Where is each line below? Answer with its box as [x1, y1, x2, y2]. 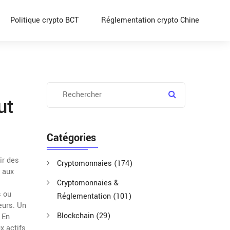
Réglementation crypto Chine [101, 15, 199, 26]
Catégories [47, 130, 96, 145]
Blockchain [57, 210, 96, 221]
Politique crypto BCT [10, 15, 79, 26]
